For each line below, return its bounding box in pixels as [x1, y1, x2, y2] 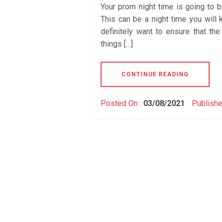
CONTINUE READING [121, 70, 189, 78]
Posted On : [101, 98, 143, 108]
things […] [101, 39, 133, 49]
